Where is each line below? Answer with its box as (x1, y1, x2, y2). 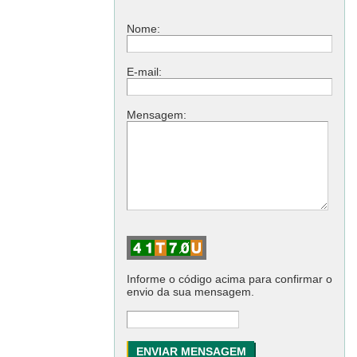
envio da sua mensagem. (127, 285, 254, 298)
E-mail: (127, 65, 162, 78)
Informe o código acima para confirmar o (127, 273, 332, 285)
